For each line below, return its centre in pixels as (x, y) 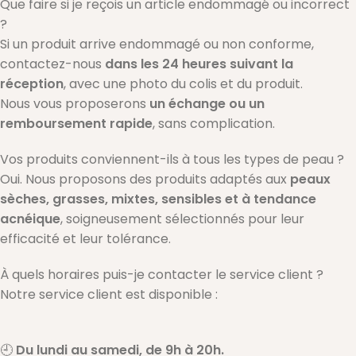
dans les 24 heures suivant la (199, 64)
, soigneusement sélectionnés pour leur (182, 219)
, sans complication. (214, 124)
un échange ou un (207, 104)
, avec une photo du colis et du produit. (183, 84)
